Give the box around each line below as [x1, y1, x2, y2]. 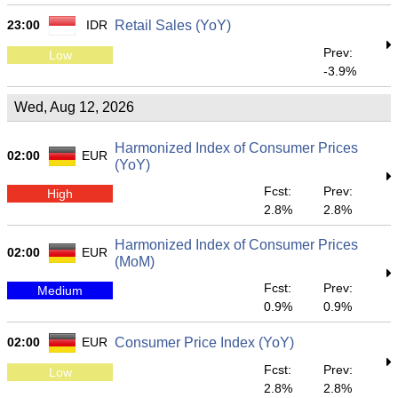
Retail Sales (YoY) [115, 18, 231, 33]
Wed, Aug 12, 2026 [14, 99, 134, 115]
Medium [37, 283, 83, 298]
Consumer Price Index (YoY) [115, 335, 294, 350]
